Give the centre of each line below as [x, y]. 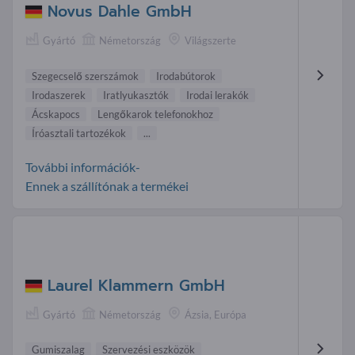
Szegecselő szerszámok [85, 76]
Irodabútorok [186, 76]
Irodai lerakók [218, 95]
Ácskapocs [56, 114]
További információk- [83, 166]
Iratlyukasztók [136, 95]
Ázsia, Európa [216, 315]
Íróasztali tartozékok [79, 133]
